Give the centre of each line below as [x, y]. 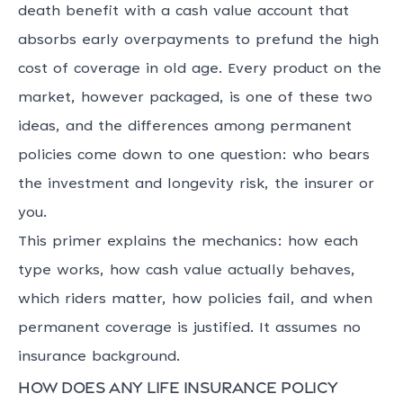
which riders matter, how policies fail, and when [195, 300]
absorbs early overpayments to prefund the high [198, 40]
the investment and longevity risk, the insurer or [196, 184]
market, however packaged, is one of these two [195, 98]
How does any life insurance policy [178, 386]
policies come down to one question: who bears [194, 156]
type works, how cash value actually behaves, [187, 271]
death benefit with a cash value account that [184, 12]
